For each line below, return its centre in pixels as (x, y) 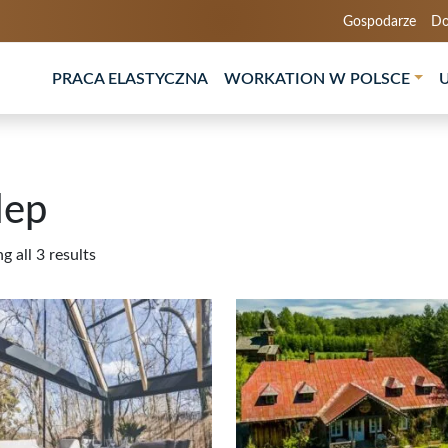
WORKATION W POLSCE (316, 78)
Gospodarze (379, 22)
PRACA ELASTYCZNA (129, 78)
